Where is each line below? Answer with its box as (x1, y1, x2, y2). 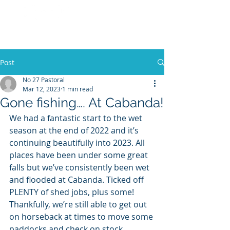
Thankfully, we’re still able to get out (9, 199, 149, 210)
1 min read (62, 85, 93, 93)
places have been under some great (9, 149, 150, 161)
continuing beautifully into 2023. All (9, 137, 147, 148)
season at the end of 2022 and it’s (9, 125, 141, 136)
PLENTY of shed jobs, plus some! (9, 186, 136, 198)
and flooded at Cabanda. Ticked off (9, 174, 146, 185)
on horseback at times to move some (9, 211, 155, 222)
